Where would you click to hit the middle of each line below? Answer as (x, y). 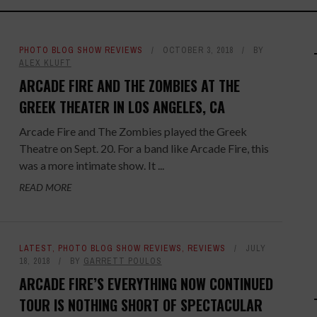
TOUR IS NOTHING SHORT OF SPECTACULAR (140, 305)
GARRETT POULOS (122, 261)
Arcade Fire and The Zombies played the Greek (133, 131)
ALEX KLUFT (45, 63)
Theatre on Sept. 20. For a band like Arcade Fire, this (144, 148)
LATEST (35, 248)
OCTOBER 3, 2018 (198, 50)
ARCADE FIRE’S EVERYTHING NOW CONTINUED (146, 283)
